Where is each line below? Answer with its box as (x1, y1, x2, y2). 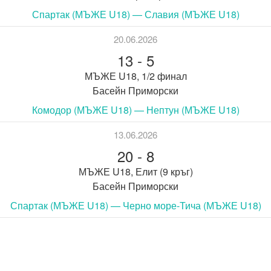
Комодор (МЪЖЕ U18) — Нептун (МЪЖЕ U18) (31, 102, 240, 117)
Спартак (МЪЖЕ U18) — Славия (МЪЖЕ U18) (31, 7, 240, 21)
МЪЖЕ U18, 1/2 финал (84, 68, 187, 83)
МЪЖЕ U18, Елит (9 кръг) (78, 164, 193, 178)
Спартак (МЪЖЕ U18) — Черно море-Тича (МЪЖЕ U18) (10, 198, 261, 212)
